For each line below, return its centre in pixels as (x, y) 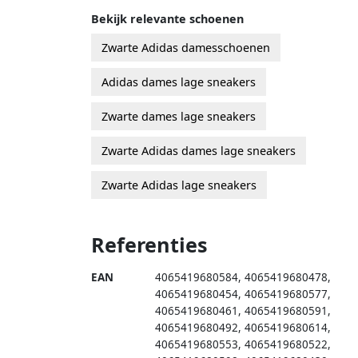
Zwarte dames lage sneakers (179, 116)
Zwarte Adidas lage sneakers (179, 185)
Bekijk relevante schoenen (167, 18)
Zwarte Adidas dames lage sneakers (199, 150)
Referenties (149, 244)
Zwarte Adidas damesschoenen (186, 47)
